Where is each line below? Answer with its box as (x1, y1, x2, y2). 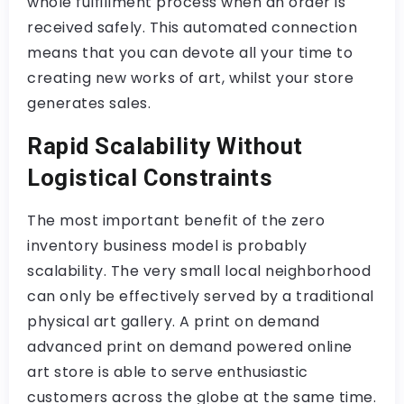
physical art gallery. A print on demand (27, 311, 320, 333)
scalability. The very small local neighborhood (27, 261, 371, 282)
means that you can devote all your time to (27, 42, 353, 64)
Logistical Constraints (27, 164, 272, 192)
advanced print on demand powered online (27, 336, 353, 358)
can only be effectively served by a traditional (27, 286, 374, 308)
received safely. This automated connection (27, 17, 357, 39)
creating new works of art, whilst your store (27, 68, 353, 89)
